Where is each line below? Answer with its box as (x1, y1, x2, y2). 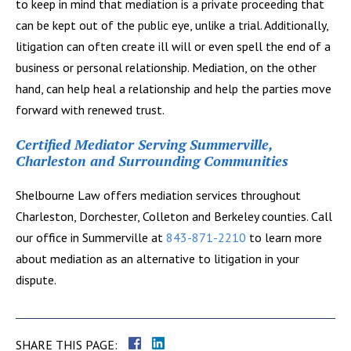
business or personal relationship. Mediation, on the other (16, 59, 317, 75)
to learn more (246, 229, 322, 245)
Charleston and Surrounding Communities (16, 150, 288, 170)
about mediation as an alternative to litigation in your (16, 250, 299, 266)
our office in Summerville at (16, 229, 166, 245)
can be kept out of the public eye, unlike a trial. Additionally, (16, 16, 328, 33)
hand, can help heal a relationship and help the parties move (16, 80, 331, 96)
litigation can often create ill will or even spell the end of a (16, 38, 331, 54)
